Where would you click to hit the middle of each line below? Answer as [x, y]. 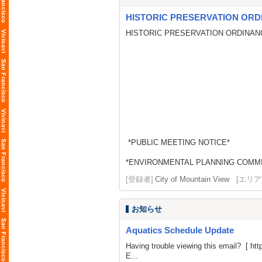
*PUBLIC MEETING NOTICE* [179, 142]
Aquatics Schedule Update [180, 230]
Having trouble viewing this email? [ [188, 246]
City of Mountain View [192, 179]
